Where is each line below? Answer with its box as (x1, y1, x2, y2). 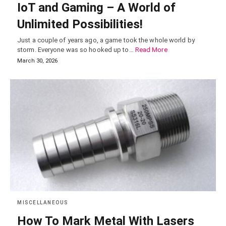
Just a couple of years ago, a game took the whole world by (17, 36, 195, 44)
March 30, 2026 (17, 58, 58, 65)
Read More (135, 46, 167, 54)
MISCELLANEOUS (17, 199, 68, 205)
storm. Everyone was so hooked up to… (17, 46, 135, 54)
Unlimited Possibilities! (17, 17, 143, 32)
